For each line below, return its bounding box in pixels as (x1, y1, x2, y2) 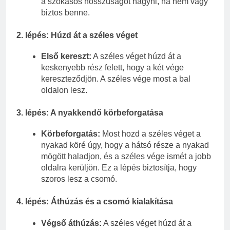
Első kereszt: (41, 52, 91, 61)
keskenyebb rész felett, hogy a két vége (41, 63, 184, 72)
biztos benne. (41, 8, 90, 17)
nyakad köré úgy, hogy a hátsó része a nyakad (41, 141, 209, 150)
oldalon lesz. (41, 86, 87, 95)
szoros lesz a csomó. (41, 175, 117, 184)
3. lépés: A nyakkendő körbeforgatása (16, 108, 163, 118)
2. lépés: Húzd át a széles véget (16, 30, 138, 40)
